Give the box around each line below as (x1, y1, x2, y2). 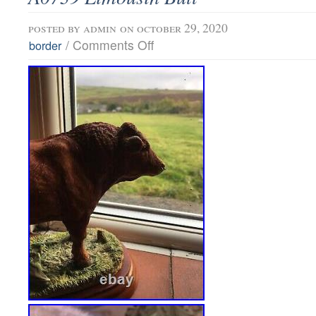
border (29, 37, 62, 54)
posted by (28, 19, 83, 37)
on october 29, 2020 (120, 19, 228, 37)
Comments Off (73, 36, 154, 54)
